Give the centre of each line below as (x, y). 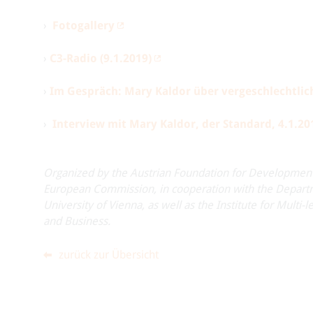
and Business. (77, 221)
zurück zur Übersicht (107, 255)
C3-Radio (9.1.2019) (100, 58)
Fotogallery (83, 26)
